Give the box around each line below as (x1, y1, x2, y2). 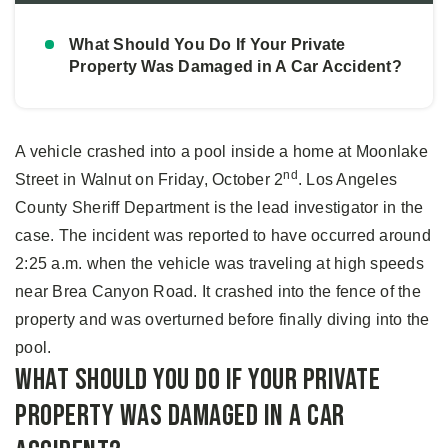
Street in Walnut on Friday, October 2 (15, 170, 284, 188)
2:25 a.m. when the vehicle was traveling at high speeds (15, 254, 424, 272)
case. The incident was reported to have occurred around (15, 226, 431, 244)
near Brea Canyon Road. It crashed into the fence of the (15, 282, 421, 300)
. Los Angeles (297, 170, 397, 188)
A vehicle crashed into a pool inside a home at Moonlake (15, 142, 428, 160)
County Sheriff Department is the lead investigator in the (15, 198, 424, 216)
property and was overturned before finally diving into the (15, 310, 430, 328)
